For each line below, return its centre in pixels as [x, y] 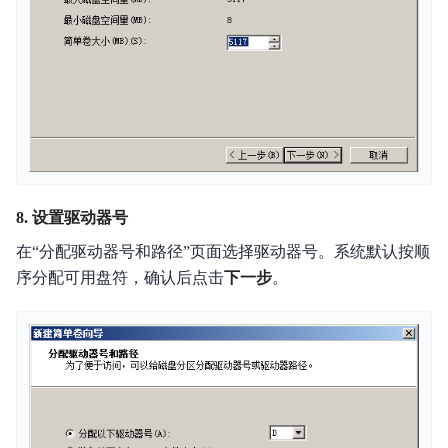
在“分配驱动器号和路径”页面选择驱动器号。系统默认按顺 [223, 252]
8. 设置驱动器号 [72, 218]
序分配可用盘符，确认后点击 [120, 278]
